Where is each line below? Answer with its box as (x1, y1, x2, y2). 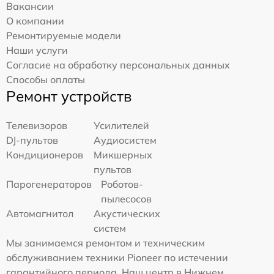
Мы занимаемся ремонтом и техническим (6, 236, 205, 249)
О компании (6, 14, 64, 27)
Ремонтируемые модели (6, 29, 121, 42)
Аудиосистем (94, 133, 157, 146)
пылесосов (101, 192, 152, 205)
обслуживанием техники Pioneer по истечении (6, 251, 228, 264)
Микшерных (94, 148, 153, 161)
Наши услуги (6, 43, 68, 56)
